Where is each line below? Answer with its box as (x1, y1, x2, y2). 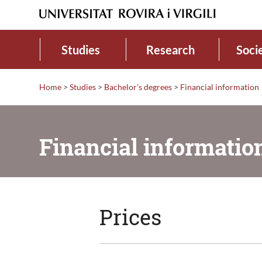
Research (146, 42, 195, 57)
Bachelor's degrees (104, 81, 172, 92)
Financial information (180, 81, 259, 92)
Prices (99, 202, 162, 231)
